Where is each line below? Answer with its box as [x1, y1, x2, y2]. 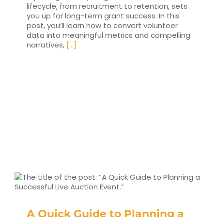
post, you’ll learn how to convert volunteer [27, 20, 178, 31]
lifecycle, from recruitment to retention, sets [27, 1, 187, 12]
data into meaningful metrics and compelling [27, 30, 190, 41]
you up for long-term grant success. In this [27, 11, 180, 21]
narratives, [27, 40, 66, 50]
